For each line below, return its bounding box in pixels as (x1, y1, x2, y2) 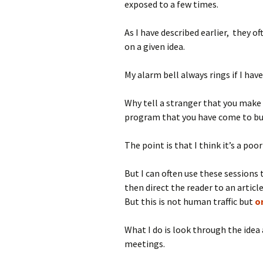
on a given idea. (124, 41, 185, 52)
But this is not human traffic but (124, 195, 255, 207)
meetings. (124, 238, 165, 249)
